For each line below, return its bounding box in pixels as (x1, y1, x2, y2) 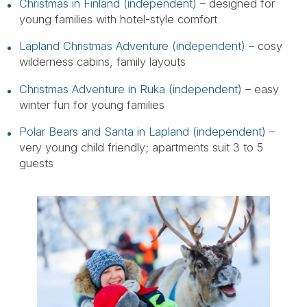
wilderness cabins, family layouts (19, 55, 186, 69)
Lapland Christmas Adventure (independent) (19, 39, 245, 53)
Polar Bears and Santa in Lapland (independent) (19, 125, 266, 138)
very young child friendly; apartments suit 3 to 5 (19, 140, 263, 154)
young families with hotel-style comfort (19, 12, 217, 26)
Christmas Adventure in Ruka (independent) (19, 82, 242, 96)
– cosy (245, 39, 282, 53)
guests (19, 156, 53, 170)
